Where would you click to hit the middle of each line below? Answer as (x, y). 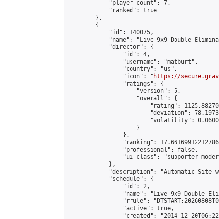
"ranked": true (112, 10)
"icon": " (111, 76)
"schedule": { (111, 179)
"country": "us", (123, 69)
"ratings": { (116, 84)
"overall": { (123, 98)
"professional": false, (133, 150)
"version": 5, (124, 91)
